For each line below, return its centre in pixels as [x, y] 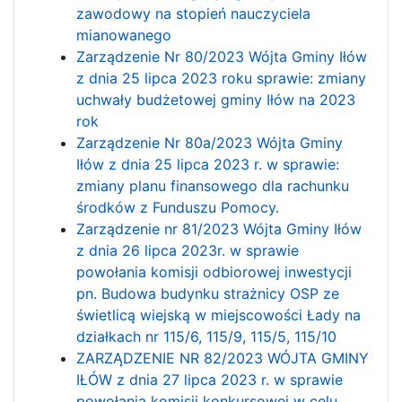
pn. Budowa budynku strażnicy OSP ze [208, 293]
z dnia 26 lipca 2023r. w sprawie [188, 250]
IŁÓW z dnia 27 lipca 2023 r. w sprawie [210, 379]
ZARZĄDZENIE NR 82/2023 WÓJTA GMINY [223, 358]
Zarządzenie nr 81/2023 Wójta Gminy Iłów [219, 228]
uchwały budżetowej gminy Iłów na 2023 [216, 99]
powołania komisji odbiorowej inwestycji [214, 271]
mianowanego [124, 35]
